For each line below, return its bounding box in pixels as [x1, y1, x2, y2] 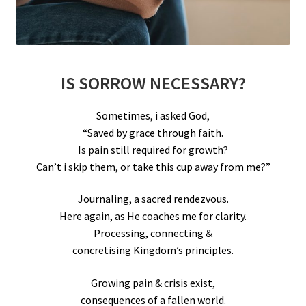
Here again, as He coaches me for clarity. [59, 209, 247, 223]
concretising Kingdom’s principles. [72, 243, 234, 258]
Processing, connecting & [94, 226, 212, 240]
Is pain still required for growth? [78, 142, 228, 156]
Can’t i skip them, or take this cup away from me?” [36, 159, 270, 173]
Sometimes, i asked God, [96, 108, 210, 122]
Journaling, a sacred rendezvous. [77, 192, 229, 206]
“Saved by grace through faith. [83, 125, 223, 139]
